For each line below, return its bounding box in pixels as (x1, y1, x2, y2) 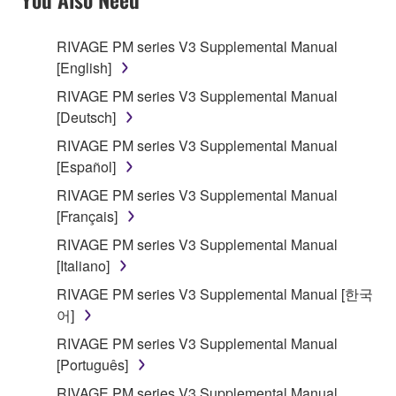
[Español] (57, 156, 116, 178)
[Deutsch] (57, 107, 116, 128)
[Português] (57, 354, 128, 376)
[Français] (57, 206, 118, 227)
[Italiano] (57, 255, 110, 277)
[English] (57, 57, 111, 79)
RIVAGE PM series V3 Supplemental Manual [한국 (57, 284, 373, 305)
